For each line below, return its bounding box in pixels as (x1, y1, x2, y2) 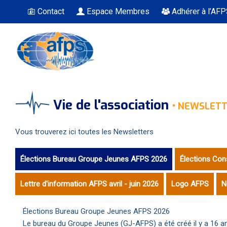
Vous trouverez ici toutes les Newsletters (15, 127, 154, 136)
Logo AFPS (171, 179, 209, 188)
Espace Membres (87, 7, 149, 16)
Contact (37, 7, 64, 16)
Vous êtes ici (15, 86, 92, 101)
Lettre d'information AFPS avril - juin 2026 (20, 179, 159, 188)
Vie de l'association (50, 96, 172, 114)
